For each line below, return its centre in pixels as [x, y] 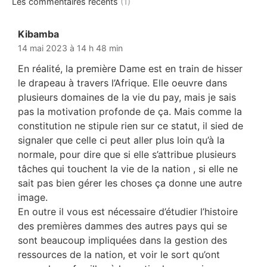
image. [33, 197]
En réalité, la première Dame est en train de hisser [130, 68]
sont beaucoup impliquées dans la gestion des [122, 240]
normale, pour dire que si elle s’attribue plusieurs [127, 154]
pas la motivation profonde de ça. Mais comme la [130, 111]
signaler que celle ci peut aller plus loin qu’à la [121, 140]
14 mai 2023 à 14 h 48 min [70, 48]
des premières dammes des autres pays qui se [122, 226]
